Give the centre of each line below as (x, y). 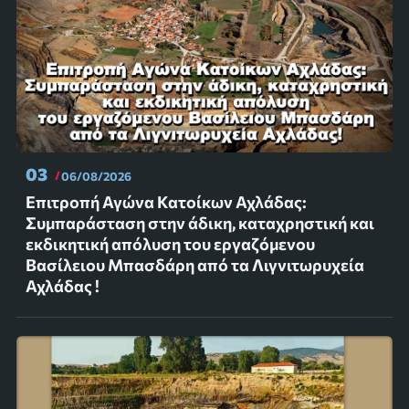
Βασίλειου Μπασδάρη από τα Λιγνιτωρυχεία (194, 265)
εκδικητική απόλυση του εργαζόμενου (170, 244)
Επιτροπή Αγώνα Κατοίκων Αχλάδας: (166, 202)
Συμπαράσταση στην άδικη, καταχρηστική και (199, 223)
